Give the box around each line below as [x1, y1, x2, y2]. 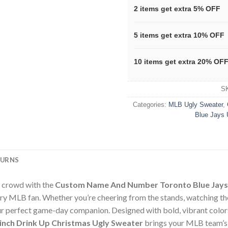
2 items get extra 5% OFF [134, 5, 220, 13]
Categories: [133, 100, 168, 108]
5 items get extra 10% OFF [134, 31, 224, 40]
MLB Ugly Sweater [168, 100, 223, 108]
